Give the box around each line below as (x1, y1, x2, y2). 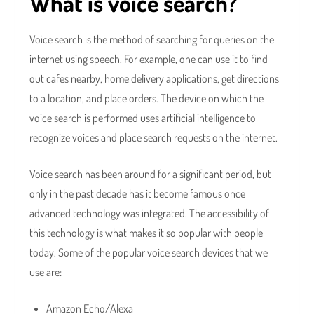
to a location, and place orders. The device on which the (29, 91, 264, 106)
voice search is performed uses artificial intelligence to (29, 111, 257, 125)
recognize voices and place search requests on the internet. (29, 130, 280, 145)
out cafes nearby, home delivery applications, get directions (29, 71, 280, 86)
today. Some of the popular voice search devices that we (29, 245, 268, 260)
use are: (29, 265, 62, 280)
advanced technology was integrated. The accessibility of (29, 206, 270, 221)
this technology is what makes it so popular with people (29, 226, 264, 240)
